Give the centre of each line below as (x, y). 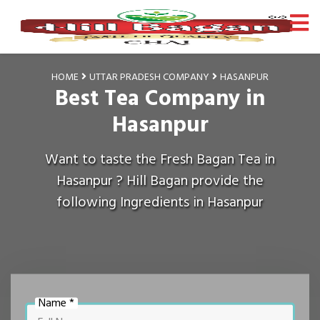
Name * (56, 302)
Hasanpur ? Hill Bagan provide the (160, 181)
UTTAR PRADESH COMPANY (149, 77)
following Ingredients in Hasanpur (160, 202)
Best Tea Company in (160, 98)
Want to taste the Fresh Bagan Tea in (160, 159)
